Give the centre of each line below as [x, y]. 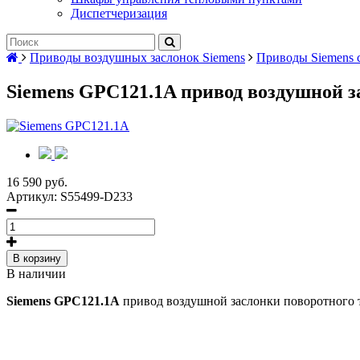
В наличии [36, 273]
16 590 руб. [37, 182]
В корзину [37, 258]
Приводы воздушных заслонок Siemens [137, 57]
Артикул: [33, 196]
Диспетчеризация [119, 13]
